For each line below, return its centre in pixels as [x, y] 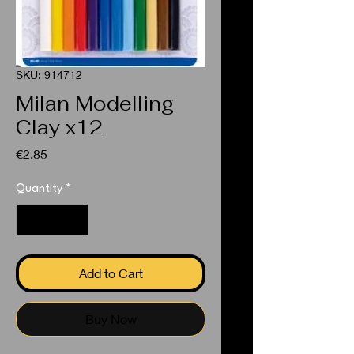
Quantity [39, 189]
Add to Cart [111, 273]
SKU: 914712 [49, 75]
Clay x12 [59, 127]
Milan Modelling [95, 104]
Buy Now [111, 319]
